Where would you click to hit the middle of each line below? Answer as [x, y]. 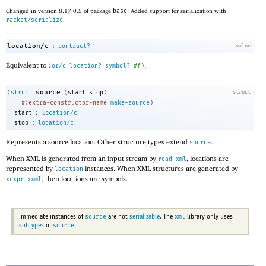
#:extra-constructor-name [64, 102]
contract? [74, 47]
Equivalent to [27, 65]
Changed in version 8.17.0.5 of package [59, 11]
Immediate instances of [52, 216]
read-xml [172, 159]
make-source [130, 102]
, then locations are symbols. [85, 179]
